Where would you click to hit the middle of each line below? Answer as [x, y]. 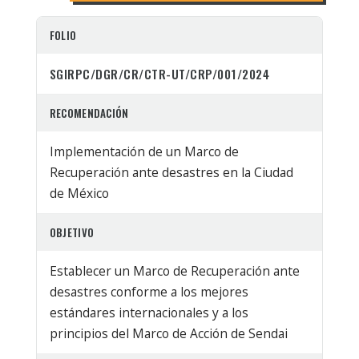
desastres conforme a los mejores [149, 291]
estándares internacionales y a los [149, 312]
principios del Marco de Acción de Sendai [168, 333]
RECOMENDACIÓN [89, 113]
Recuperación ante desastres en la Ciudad [171, 172]
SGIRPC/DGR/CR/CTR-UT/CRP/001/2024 [159, 73]
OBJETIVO [72, 232]
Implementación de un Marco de [144, 151]
